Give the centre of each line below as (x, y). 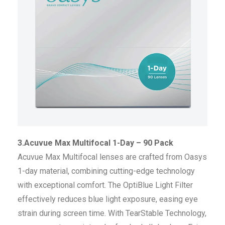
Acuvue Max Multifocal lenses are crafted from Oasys (112, 157)
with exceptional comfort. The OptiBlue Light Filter (105, 185)
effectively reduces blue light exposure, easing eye (108, 199)
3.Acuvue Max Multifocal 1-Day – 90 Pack (95, 143)
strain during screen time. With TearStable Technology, (112, 213)
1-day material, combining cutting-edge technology (106, 171)
